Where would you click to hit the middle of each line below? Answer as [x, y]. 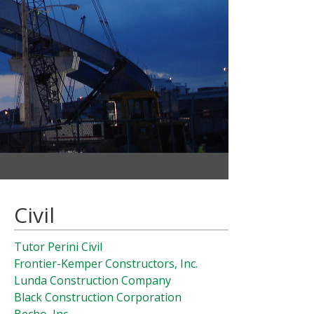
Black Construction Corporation [98, 297]
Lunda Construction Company [93, 280]
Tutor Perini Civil [58, 247]
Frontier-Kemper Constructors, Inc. [106, 264]
